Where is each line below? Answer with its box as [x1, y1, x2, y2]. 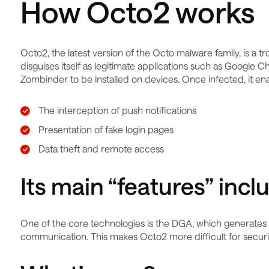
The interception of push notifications [38, 104, 197, 116]
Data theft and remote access [38, 143, 165, 155]
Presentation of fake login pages [38, 124, 174, 136]
